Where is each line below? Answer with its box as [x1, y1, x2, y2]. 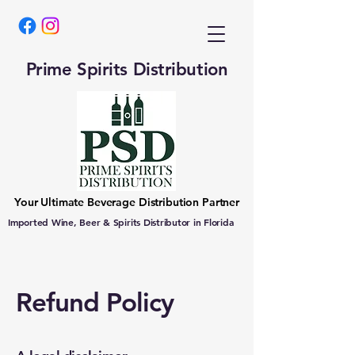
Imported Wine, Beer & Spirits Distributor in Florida [8, 216, 234, 228]
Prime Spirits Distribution [25, 59, 228, 80]
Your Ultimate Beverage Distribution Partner [14, 195, 239, 209]
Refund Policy [16, 286, 174, 318]
